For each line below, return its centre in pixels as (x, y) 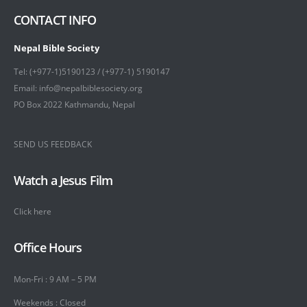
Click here (33, 211)
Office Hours (48, 248)
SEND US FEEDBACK (53, 144)
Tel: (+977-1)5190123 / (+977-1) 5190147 (92, 72)
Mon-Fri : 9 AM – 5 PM (55, 279)
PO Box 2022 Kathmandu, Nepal (74, 105)
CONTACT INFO (55, 20)
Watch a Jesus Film (63, 181)
